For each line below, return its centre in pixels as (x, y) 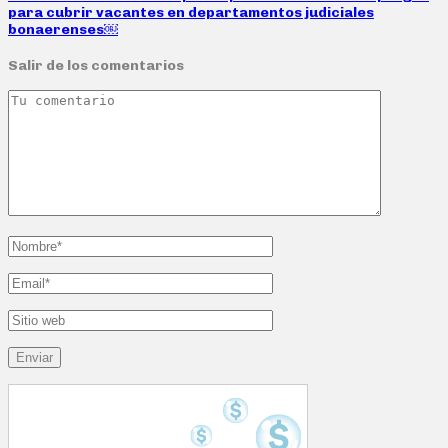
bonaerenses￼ (63, 30)
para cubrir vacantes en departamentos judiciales (191, 13)
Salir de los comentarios (96, 66)
